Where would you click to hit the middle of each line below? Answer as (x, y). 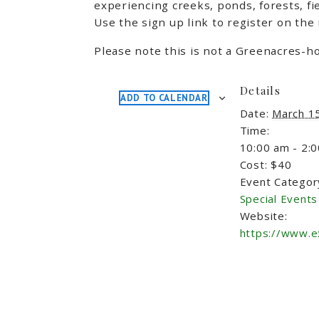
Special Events (278, 198)
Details (260, 90)
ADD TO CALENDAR (164, 98)
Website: (263, 215)
